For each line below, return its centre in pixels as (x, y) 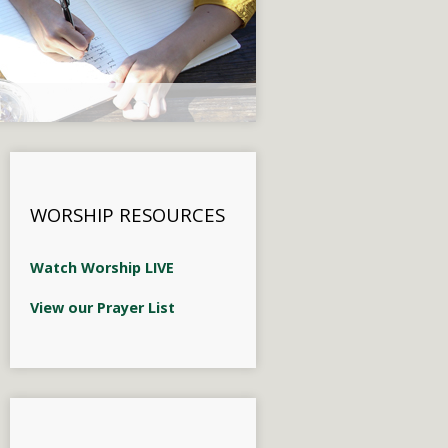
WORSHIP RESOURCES (127, 214)
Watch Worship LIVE (102, 267)
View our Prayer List (102, 307)
